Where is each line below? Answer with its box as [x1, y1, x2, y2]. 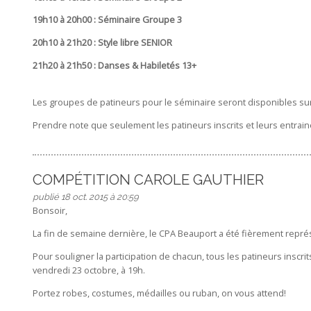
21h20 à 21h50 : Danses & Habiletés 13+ [32, 59, 196, 72]
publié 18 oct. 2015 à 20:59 [32, 192, 138, 203]
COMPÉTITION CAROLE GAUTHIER [32, 171, 264, 189]
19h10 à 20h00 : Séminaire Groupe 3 [32, 13, 182, 26]
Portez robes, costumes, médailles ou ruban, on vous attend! [32, 286, 288, 299]
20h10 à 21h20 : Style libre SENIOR [32, 36, 172, 49]
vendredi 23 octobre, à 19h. [32, 264, 147, 276]
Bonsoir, [32, 204, 69, 217]
